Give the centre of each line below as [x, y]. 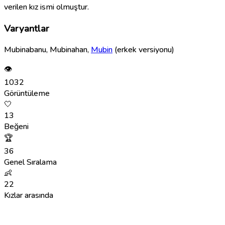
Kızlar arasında [29, 196]
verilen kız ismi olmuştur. [46, 7]
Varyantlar [27, 28]
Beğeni [16, 127]
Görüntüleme [27, 94]
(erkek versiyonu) [143, 50]
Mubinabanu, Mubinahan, [47, 50]
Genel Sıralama [30, 162]
